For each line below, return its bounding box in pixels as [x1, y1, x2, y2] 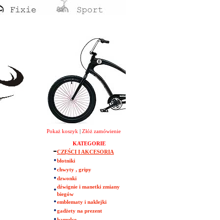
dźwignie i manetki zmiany [57, 184, 120, 190]
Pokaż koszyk [47, 129, 78, 134]
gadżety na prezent [57, 208, 102, 214]
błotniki [57, 158, 75, 164]
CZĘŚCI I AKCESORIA [57, 149, 114, 155]
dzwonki [57, 176, 77, 181]
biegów [57, 192, 74, 197]
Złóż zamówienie [82, 129, 121, 134]
